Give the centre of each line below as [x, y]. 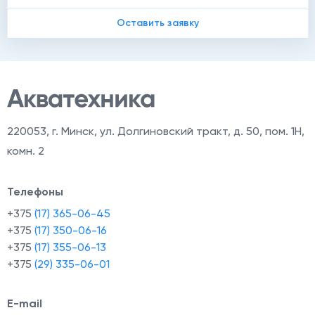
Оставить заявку [158, 23]
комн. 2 [26, 151]
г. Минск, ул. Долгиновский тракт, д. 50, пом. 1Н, [178, 131]
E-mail [25, 303]
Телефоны [35, 192]
